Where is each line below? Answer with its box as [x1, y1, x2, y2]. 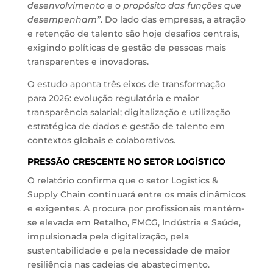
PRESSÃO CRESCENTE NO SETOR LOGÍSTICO [27, 156, 225, 167]
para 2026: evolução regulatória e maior [27, 93, 199, 104]
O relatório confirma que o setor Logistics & [27, 175, 218, 186]
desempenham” [27, 14, 101, 25]
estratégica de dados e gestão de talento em [27, 121, 225, 132]
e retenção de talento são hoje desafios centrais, [27, 28, 239, 39]
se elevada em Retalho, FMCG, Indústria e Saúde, [27, 217, 241, 228]
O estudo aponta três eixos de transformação [27, 79, 225, 90]
